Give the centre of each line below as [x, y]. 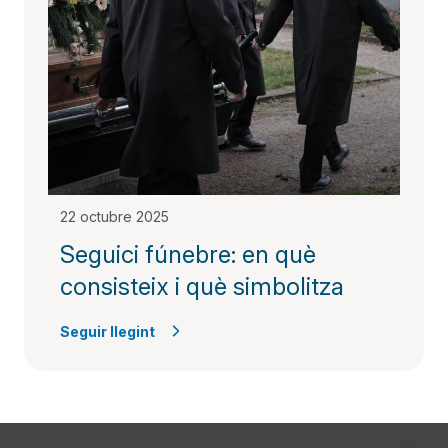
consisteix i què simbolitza [202, 286]
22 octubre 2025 [114, 216]
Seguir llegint [107, 331]
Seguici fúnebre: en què [188, 254]
